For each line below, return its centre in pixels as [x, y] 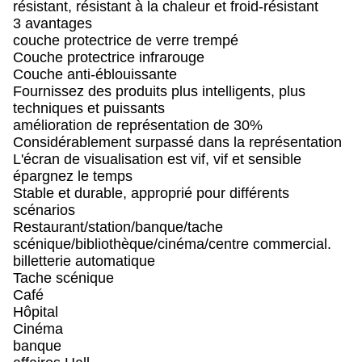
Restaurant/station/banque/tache [118, 227]
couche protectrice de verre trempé [126, 40]
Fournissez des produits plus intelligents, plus [159, 91]
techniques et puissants [89, 108]
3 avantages [53, 23]
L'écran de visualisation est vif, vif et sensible [157, 159]
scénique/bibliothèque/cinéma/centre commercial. [172, 244]
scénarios [44, 210]
